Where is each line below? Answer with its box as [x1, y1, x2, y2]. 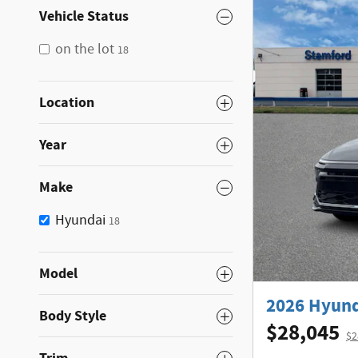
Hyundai [55, 211, 105, 230]
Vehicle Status [39, 6, 129, 26]
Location [39, 93, 94, 113]
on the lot [55, 40, 114, 59]
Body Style [39, 306, 106, 326]
